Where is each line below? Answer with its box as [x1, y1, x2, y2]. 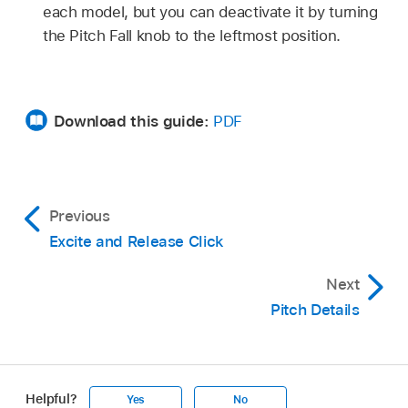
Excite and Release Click [48, 232, 224, 251]
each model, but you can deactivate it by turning [42, 3, 378, 22]
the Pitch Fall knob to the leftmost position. [42, 26, 341, 46]
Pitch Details [270, 301, 360, 320]
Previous [48, 207, 110, 226]
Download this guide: [53, 112, 214, 131]
